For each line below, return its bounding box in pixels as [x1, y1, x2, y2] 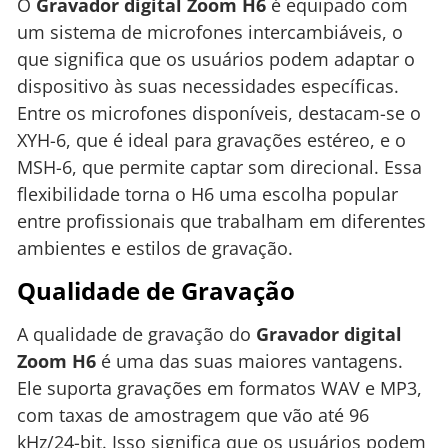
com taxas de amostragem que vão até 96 [17, 402, 369, 427]
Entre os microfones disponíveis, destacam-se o [17, 101, 421, 126]
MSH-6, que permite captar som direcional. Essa [17, 155, 422, 180]
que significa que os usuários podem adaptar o [17, 47, 415, 72]
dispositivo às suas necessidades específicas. [17, 74, 399, 99]
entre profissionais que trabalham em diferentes [17, 209, 426, 234]
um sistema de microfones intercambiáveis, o [17, 20, 403, 45]
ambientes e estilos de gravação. [17, 236, 293, 261]
